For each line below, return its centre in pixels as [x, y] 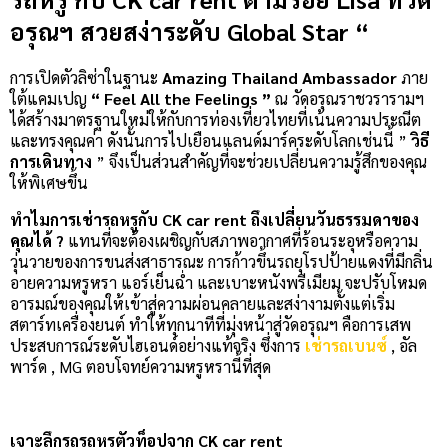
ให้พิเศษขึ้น [49, 182]
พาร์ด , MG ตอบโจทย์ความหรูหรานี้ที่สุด [140, 366]
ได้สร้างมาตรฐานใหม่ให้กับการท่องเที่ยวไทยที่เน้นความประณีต [215, 119]
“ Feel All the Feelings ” [181, 98]
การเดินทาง [51, 161]
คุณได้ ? [37, 240]
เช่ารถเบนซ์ [346, 345]
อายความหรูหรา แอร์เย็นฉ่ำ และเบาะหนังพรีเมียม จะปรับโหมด [218, 282]
